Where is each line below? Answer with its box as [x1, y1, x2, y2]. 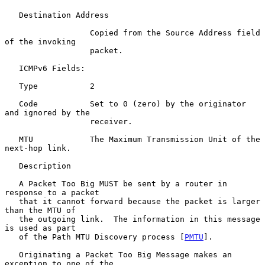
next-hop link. [5, 143, 71, 153]
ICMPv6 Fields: [5, 63, 19, 73]
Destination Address [5, 10, 19, 20]
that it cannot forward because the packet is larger [5, 196, 19, 206]
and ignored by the [5, 108, 90, 117]
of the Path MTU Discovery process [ [19, 232, 185, 241]
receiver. [5, 117, 90, 126]
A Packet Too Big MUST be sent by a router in [5, 179, 19, 188]
